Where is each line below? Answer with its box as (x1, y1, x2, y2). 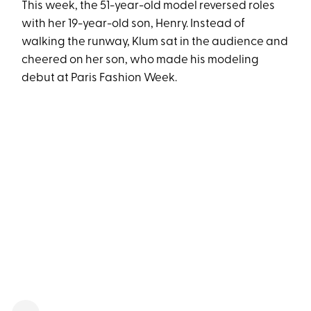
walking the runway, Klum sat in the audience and (22, 36, 289, 49)
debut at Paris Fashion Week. (22, 72, 178, 85)
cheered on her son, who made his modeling (22, 54, 260, 67)
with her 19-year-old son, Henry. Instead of (22, 18, 246, 31)
